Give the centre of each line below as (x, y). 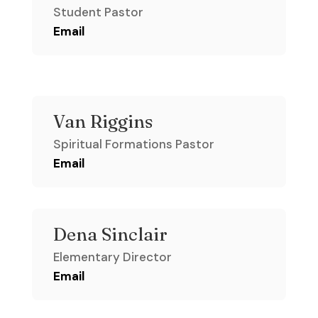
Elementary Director (112, 257)
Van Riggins (103, 122)
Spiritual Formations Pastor (133, 144)
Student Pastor (98, 12)
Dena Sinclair (110, 235)
